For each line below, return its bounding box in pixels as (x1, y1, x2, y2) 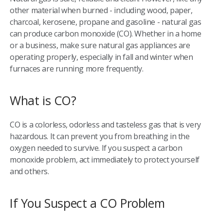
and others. (10, 165, 49, 177)
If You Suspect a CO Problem (10, 194, 165, 211)
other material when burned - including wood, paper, (10, 4, 193, 16)
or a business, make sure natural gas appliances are (10, 39, 190, 51)
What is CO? (10, 91, 76, 109)
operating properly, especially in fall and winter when (10, 51, 193, 62)
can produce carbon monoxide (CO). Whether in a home (10, 28, 201, 39)
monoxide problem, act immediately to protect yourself (10, 154, 200, 165)
